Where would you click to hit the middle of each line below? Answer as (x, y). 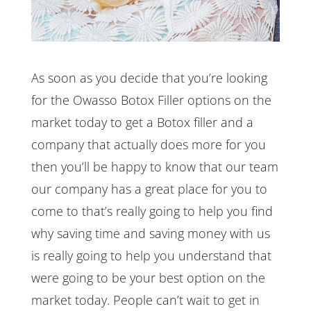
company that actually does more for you (148, 144)
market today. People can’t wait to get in (145, 300)
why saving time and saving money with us (150, 233)
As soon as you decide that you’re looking (149, 77)
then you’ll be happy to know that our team (154, 166)
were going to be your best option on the (148, 277)
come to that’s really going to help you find (152, 211)
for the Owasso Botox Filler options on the (151, 100)
